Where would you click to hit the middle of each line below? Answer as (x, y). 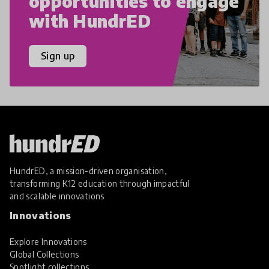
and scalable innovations (57, 196)
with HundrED (90, 20)
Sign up (58, 56)
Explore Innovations (48, 241)
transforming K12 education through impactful (100, 183)
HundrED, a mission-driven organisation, (89, 171)
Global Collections (44, 254)
